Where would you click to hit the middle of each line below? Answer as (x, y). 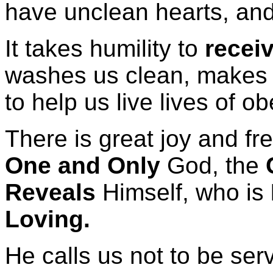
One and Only (83, 165)
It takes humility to (105, 48)
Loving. (48, 219)
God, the (213, 165)
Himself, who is (183, 192)
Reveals (50, 192)
